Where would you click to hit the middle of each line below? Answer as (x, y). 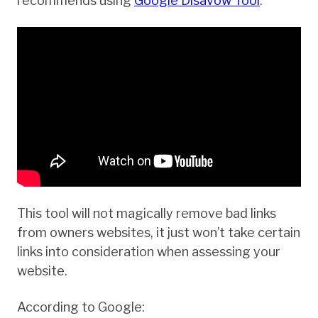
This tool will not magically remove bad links (147, 213)
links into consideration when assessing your (149, 251)
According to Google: (81, 307)
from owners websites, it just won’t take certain (159, 232)
